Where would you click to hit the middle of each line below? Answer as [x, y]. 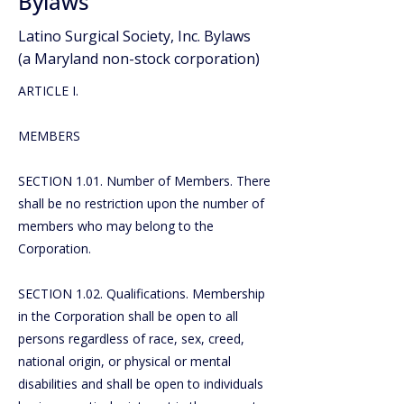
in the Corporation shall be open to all [128, 316]
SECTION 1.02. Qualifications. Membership [142, 294]
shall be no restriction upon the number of [141, 203]
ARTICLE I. [48, 91]
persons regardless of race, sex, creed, [131, 339]
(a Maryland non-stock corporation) [139, 59]
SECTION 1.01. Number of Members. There [144, 181]
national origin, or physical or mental [124, 361]
